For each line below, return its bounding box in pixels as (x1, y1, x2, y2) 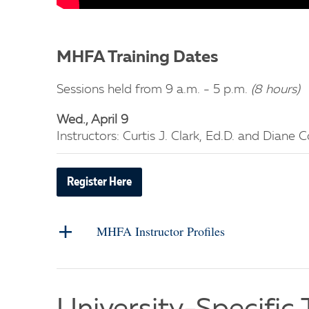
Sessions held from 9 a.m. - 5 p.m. (57, 83, 251, 96)
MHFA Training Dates (57, 50, 218, 66)
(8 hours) (251, 83, 300, 96)
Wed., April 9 (57, 114, 128, 126)
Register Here (67, 176, 132, 188)
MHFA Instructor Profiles (97, 223, 225, 239)
